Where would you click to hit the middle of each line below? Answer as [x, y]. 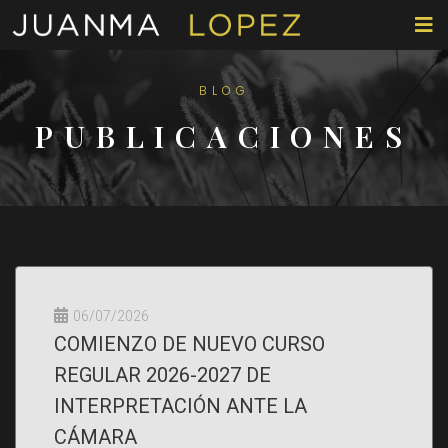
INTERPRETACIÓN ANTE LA [180, 406]
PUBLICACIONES [224, 136]
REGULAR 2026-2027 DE [162, 375]
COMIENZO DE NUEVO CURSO [189, 344]
